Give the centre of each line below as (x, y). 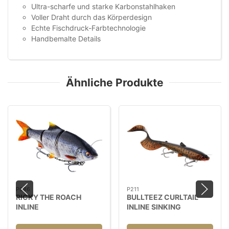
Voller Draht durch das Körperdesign (91, 17)
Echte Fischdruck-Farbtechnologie (88, 28)
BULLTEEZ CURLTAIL (163, 197)
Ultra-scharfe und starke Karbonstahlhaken (103, 7)
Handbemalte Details (66, 39)
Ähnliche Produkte (114, 83)
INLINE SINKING (154, 207)
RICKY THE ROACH (49, 197)
